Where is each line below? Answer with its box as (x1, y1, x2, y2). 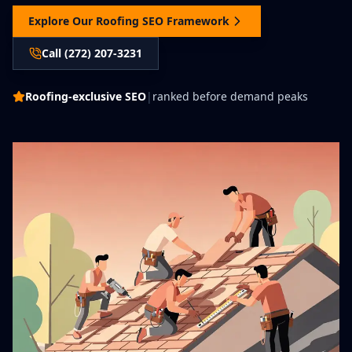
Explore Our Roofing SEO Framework (28, 13, 229, 28)
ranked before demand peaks (152, 89, 308, 104)
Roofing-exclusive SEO (25, 89, 146, 104)
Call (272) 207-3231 (42, 46, 142, 60)
